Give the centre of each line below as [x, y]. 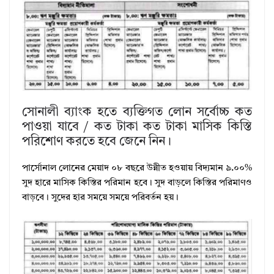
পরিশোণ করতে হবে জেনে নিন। [97, 142]
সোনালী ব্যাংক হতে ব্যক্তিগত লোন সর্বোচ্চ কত [137, 112]
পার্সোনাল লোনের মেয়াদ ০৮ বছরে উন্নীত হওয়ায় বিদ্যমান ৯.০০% [137, 168]
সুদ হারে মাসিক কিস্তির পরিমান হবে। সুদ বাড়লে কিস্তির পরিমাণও [137, 183]
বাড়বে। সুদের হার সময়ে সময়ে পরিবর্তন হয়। [100, 198]
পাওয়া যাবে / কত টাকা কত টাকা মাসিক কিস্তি [137, 127]
